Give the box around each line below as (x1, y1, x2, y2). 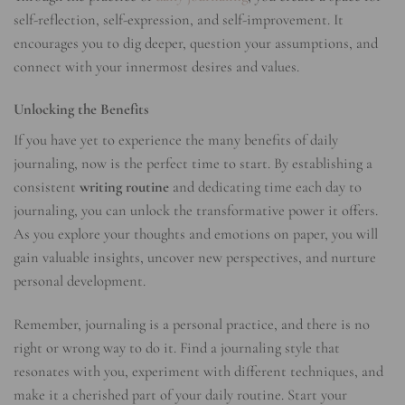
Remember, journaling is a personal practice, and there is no (14, 315, 370, 334)
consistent (14, 178, 80, 197)
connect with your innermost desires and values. (14, 57, 299, 76)
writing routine (80, 178, 169, 197)
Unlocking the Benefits (14, 100, 149, 118)
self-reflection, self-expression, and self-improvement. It (14, 10, 344, 29)
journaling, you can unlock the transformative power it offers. (14, 202, 378, 221)
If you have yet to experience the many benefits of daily (14, 131, 338, 150)
